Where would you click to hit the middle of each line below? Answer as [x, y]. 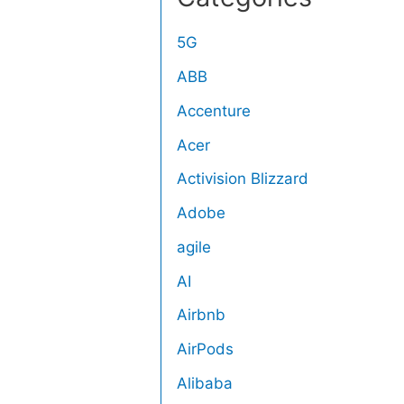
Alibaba [205, 383]
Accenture [214, 110]
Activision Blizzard [243, 179]
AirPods [206, 349]
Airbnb [202, 315]
